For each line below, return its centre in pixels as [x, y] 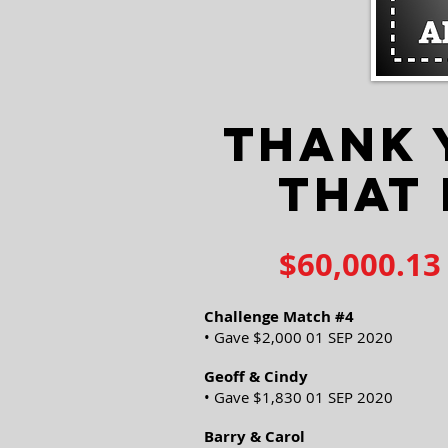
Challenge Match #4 [281, 316]
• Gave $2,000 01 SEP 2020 [298, 337]
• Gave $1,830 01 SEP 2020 [298, 397]
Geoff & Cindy [256, 376]
